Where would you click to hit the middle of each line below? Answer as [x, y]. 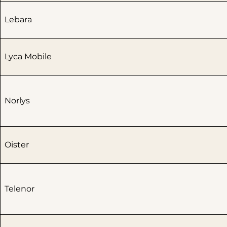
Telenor [20, 189]
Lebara [18, 20]
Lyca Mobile [28, 57]
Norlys [17, 101]
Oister [17, 145]
